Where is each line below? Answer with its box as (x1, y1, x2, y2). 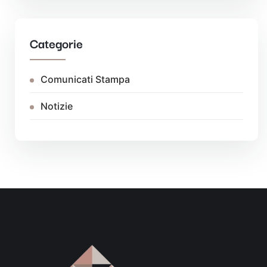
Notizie (41, 100, 73, 112)
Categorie (30, 33, 83, 52)
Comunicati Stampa (41, 73, 130, 85)
